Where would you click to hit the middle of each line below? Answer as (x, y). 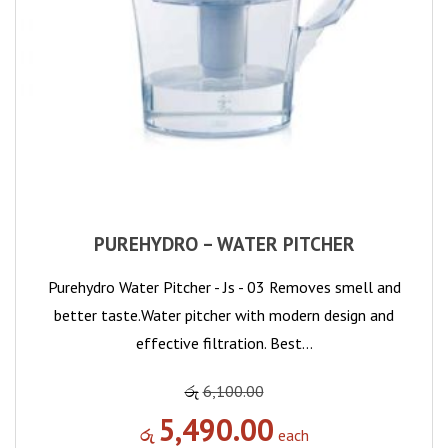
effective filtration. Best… (224, 343)
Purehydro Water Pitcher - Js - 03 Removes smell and (224, 287)
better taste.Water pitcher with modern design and (224, 315)
